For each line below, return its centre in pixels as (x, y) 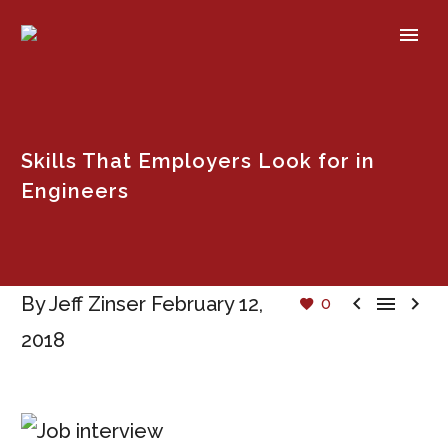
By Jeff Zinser (83, 304)
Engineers (75, 191)
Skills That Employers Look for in (198, 161)
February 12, (207, 304)
